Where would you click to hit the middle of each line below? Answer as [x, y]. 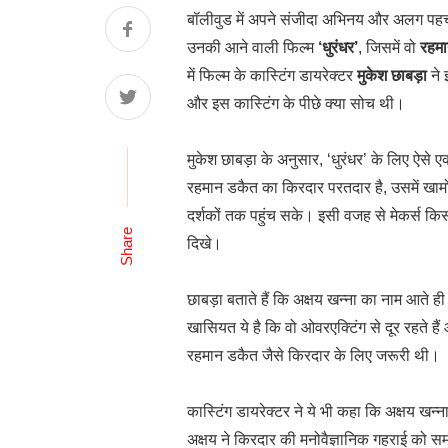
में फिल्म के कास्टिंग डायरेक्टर [272, 75]
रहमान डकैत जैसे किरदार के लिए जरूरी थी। [313, 355]
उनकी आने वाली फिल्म [252, 47]
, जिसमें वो [389, 47]
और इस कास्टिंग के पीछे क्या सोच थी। [296, 103]
